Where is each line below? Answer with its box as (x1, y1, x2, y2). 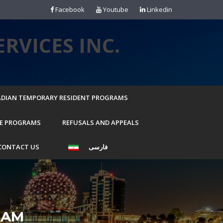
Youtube (102, 5, 128, 14)
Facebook (54, 5, 85, 14)
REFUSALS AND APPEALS (62, 117, 139, 127)
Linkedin (145, 5, 172, 14)
